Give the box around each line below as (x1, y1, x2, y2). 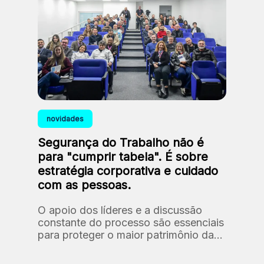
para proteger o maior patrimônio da (38, 228, 214, 241)
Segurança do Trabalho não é (38, 135, 204, 150)
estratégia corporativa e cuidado (38, 163, 218, 178)
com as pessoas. (38, 177, 131, 192)
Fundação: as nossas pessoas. (38, 240, 187, 253)
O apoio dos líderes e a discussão (38, 203, 202, 216)
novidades (47, 114, 84, 123)
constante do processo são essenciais (38, 216, 224, 229)
